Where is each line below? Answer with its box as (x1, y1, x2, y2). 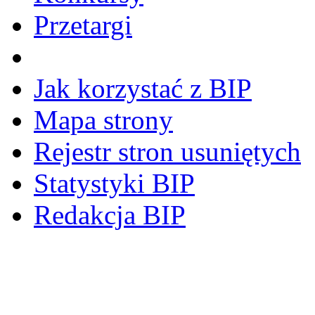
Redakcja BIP (34, 199, 186, 230)
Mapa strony (34, 104, 173, 135)
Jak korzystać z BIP (34, 72, 252, 103)
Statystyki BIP (34, 167, 195, 198)
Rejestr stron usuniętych (34, 136, 301, 167)
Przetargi (34, 9, 132, 40)
